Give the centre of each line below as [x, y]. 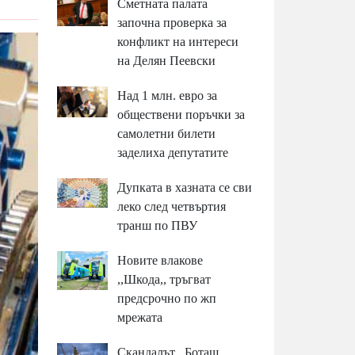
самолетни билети [167, 134]
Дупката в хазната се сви [185, 188]
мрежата [140, 318]
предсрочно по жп [167, 299]
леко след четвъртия [172, 207]
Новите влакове [160, 261]
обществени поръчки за [181, 115]
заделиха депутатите [173, 153]
